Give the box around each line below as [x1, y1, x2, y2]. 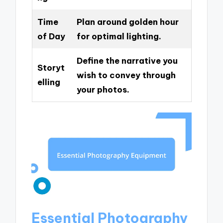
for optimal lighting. [76, 30, 161, 41]
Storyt [37, 62, 65, 73]
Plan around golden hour [76, 16, 179, 27]
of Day [37, 30, 65, 41]
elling [37, 76, 60, 87]
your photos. [76, 84, 129, 95]
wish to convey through [76, 69, 176, 80]
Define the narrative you [76, 55, 178, 66]
